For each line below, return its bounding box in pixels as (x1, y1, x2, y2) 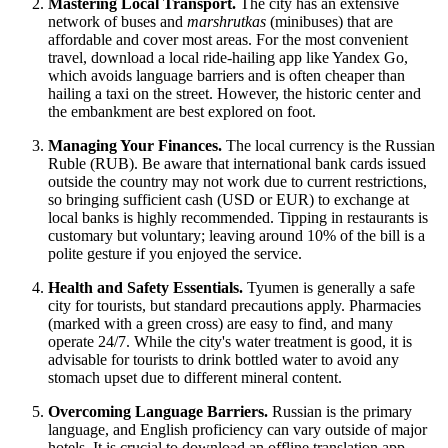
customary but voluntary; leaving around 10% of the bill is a (48, 227, 425, 245)
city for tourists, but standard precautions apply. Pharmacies (48, 297, 421, 315)
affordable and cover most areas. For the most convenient (48, 31, 408, 49)
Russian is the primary (268, 403, 412, 421)
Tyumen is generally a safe (243, 279, 415, 297)
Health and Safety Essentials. (48, 279, 243, 297)
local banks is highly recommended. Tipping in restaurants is (48, 209, 428, 227)
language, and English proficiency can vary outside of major (48, 421, 427, 439)
